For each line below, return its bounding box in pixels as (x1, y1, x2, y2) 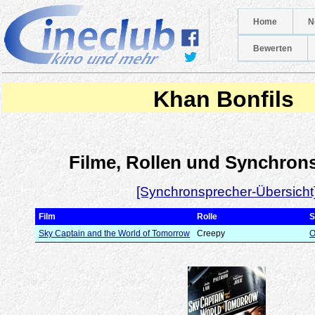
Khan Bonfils (147, 86, 295, 112)
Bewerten (253, 44, 292, 53)
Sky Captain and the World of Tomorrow (39, 228, 190, 238)
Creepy (197, 228, 225, 238)
